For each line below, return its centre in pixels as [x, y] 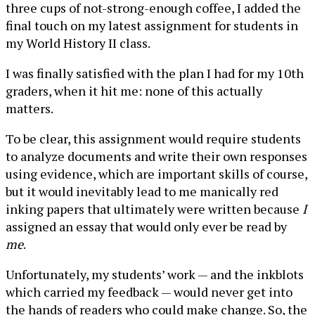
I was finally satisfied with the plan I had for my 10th [155, 73]
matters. [30, 108]
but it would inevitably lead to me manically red [142, 191]
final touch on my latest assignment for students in [152, 25]
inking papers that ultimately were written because [154, 209]
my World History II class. [78, 43]
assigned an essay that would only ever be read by [146, 226]
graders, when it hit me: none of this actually [134, 91]
